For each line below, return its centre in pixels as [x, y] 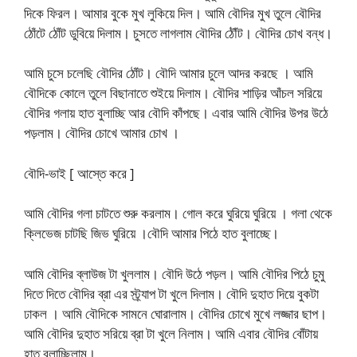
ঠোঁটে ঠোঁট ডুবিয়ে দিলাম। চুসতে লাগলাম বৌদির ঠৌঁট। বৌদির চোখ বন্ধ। [178, 33]
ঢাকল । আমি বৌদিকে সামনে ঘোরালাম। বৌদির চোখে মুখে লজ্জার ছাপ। [175, 313]
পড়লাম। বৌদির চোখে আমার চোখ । [102, 133]
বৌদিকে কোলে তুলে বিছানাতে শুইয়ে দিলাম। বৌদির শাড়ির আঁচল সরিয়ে [173, 93]
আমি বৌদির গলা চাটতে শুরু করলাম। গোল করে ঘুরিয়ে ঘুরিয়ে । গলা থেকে [178, 213]
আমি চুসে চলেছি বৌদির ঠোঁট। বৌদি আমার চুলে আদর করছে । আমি [169, 73]
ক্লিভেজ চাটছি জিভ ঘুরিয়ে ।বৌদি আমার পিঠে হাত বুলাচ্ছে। [151, 233]
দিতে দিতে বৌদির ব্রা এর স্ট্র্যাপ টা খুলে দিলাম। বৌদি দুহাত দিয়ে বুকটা [171, 293]
